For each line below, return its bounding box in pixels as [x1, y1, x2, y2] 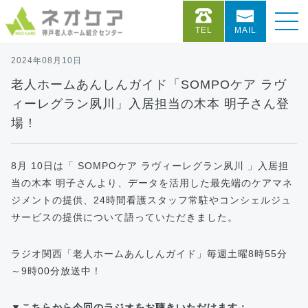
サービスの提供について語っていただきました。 [11, 212, 238, 223]
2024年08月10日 [11, 56, 82, 65]
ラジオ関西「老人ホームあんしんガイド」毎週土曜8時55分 [11, 248, 287, 259]
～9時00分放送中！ [11, 265, 102, 276]
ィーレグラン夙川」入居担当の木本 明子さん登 [11, 97, 289, 111]
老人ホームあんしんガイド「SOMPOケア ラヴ [11, 78, 287, 91]
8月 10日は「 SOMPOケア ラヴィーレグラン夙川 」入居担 [11, 160, 289, 171]
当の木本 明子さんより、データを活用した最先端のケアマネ [11, 177, 293, 188]
